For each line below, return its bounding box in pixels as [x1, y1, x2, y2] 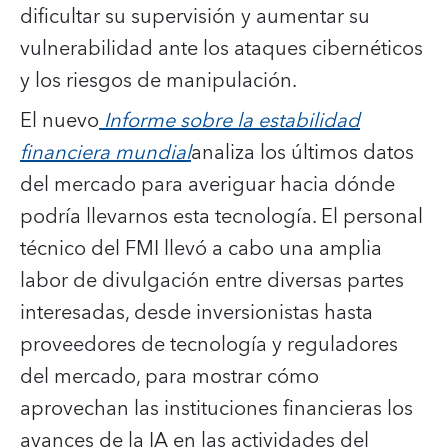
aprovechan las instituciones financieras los [20, 391, 413, 426]
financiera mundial [20, 135, 191, 170]
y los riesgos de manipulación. [20, 63, 297, 98]
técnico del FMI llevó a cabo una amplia [20, 231, 382, 266]
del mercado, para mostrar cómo [20, 359, 319, 394]
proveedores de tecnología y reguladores [20, 327, 398, 362]
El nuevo [20, 103, 99, 138]
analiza [191, 135, 255, 170]
